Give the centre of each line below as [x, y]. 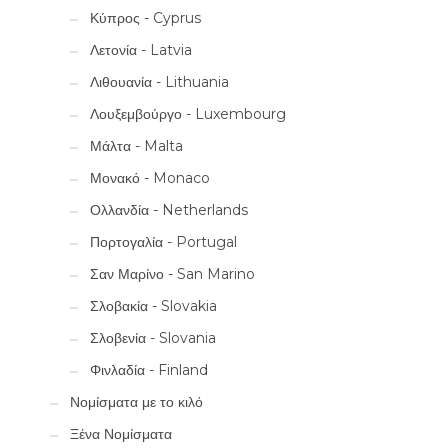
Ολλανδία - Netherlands [169, 210]
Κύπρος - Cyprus [145, 18]
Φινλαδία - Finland [149, 370]
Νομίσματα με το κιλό [136, 402]
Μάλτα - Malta [136, 146]
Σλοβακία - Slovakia [153, 306]
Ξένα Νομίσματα [121, 434]
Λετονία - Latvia [141, 50]
